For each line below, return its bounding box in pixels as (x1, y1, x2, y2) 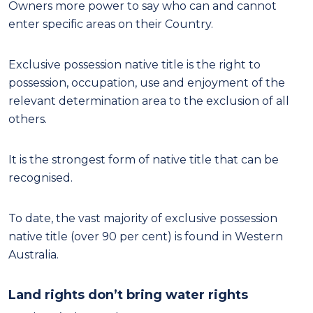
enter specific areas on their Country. (8, 17, 213, 31)
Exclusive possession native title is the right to (8, 57, 261, 71)
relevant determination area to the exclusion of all (8, 94, 289, 108)
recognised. (8, 170, 73, 184)
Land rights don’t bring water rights (8, 286, 248, 303)
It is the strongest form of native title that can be (8, 152, 279, 166)
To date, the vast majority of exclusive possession (8, 211, 277, 225)
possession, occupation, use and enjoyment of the (8, 75, 285, 89)
